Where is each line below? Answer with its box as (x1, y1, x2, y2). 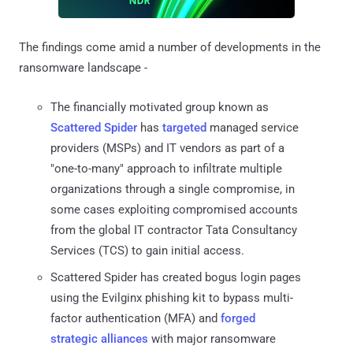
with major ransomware (148, 331, 276, 346)
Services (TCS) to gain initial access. (50, 243, 244, 258)
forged (221, 310, 255, 325)
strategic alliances (50, 331, 148, 346)
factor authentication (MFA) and (50, 310, 221, 325)
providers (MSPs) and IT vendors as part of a (50, 140, 284, 155)
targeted (162, 120, 206, 135)
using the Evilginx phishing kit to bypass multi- (50, 290, 293, 305)
